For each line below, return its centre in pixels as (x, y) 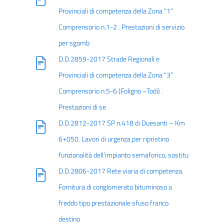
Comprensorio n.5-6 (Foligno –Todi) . (110, 91)
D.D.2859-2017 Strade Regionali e (109, 59)
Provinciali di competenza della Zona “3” (115, 75)
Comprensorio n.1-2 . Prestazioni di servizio (121, 27)
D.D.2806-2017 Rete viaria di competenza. (121, 171)
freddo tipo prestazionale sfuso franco (113, 203)
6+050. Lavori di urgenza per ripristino (113, 139)
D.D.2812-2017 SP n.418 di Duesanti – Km (121, 123)
